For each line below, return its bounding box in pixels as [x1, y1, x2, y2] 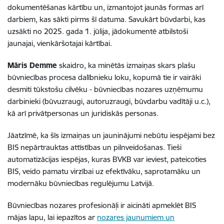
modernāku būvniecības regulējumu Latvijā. [7, 178, 154, 188]
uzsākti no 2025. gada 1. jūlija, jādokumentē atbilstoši [7, 26, 188, 36]
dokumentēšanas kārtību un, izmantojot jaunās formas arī [7, 2, 203, 12]
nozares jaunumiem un [97, 212, 174, 222]
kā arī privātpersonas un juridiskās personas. [7, 108, 158, 118]
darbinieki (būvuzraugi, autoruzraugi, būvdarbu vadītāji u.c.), [7, 96, 210, 106]
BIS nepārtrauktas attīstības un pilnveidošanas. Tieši [7, 142, 181, 152]
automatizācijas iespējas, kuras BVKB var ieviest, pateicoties [7, 154, 206, 164]
